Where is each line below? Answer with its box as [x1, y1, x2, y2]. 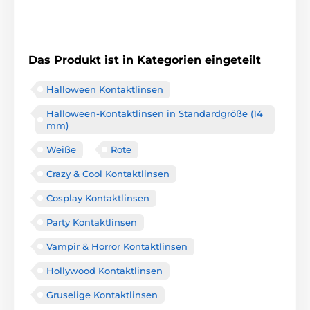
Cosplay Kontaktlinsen [46, 192, 149, 203]
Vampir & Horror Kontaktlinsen [46, 240, 188, 252]
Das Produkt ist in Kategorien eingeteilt [28, 53, 261, 66]
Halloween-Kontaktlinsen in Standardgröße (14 [46, 107, 263, 119]
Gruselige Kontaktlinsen [46, 289, 158, 300]
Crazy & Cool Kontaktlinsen [46, 167, 170, 179]
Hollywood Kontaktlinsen [46, 264, 163, 276]
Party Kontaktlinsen [46, 216, 137, 228]
